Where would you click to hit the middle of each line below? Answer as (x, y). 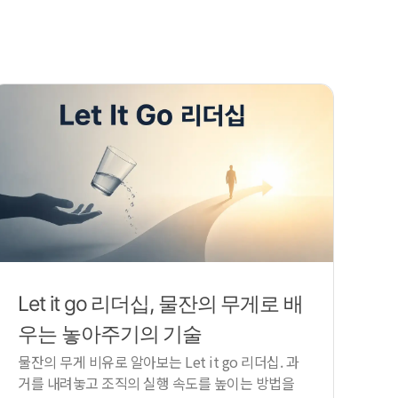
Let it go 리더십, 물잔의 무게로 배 (160, 303)
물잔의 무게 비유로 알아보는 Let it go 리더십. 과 (159, 361)
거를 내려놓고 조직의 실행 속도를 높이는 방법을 (156, 382)
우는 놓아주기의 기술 (110, 334)
